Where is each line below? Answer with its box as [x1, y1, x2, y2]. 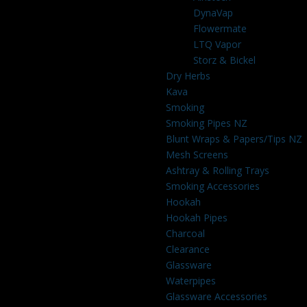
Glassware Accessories [165, 290, 267, 303]
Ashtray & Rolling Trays [165, 164, 269, 177]
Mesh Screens [165, 148, 228, 161]
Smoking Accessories [165, 180, 260, 193]
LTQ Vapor [193, 38, 241, 51]
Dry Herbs [165, 69, 210, 82]
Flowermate [193, 22, 247, 35]
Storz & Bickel [193, 53, 256, 66]
